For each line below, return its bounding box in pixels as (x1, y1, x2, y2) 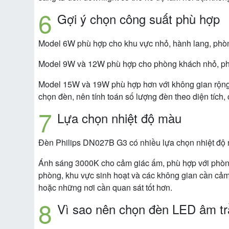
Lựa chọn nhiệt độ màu (57, 109, 181, 127)
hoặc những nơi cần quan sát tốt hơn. (38, 181, 172, 194)
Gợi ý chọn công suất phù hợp (57, 10, 220, 28)
